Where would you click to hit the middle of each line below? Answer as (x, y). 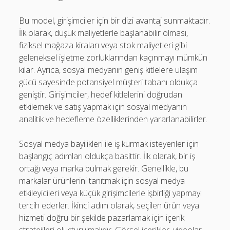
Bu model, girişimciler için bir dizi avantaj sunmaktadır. (115, 21)
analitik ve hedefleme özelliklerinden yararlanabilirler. (113, 119)
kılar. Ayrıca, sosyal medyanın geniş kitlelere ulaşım (109, 70)
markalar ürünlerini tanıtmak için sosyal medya (102, 181)
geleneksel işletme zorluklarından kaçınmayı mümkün (113, 57)
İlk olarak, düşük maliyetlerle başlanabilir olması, (104, 33)
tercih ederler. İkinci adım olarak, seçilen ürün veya (109, 205)
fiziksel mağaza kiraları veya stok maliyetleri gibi (103, 45)
